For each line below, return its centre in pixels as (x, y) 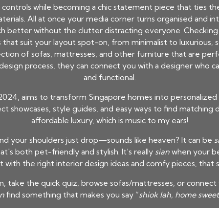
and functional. (109, 77)
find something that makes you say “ (72, 195)
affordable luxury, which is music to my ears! (109, 120)
